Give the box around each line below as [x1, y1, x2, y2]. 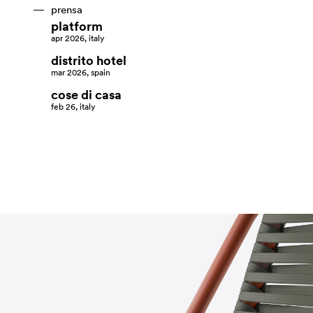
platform [50, 19, 103, 35]
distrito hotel [50, 53, 126, 69]
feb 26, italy [50, 101, 95, 112]
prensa [50, 3, 82, 17]
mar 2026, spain [50, 67, 110, 78]
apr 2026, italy [50, 33, 104, 44]
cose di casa [50, 87, 122, 103]
